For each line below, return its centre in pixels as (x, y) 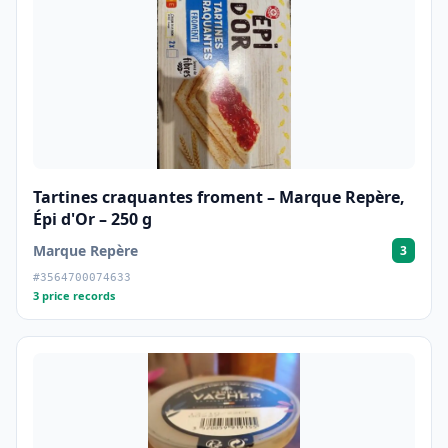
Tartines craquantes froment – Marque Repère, (219, 197)
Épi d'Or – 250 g (92, 219)
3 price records (74, 295)
